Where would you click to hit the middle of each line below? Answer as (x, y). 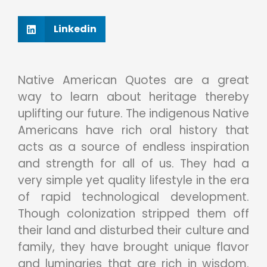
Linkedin (75, 29)
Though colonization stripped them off (133, 214)
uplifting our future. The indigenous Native (133, 114)
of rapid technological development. (133, 197)
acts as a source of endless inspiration (133, 147)
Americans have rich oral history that (133, 131)
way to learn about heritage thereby (133, 97)
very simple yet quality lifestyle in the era (133, 181)
